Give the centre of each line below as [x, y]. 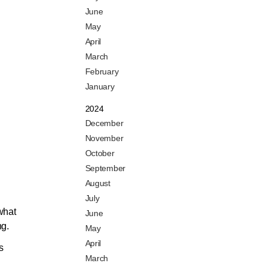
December [104, 123]
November [104, 138]
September [105, 168]
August [98, 183]
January [100, 87]
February [102, 72]
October [100, 153]
